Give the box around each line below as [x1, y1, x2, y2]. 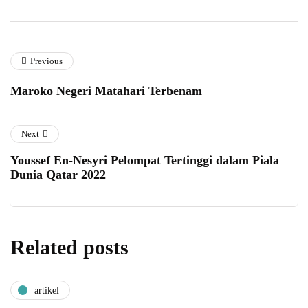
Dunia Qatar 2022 [10, 168, 106, 182]
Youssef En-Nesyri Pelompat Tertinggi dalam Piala [10, 153, 279, 168]
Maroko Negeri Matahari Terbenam [10, 84, 202, 98]
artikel [34, 285, 59, 296]
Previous [30, 56, 63, 67]
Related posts [10, 236, 129, 259]
